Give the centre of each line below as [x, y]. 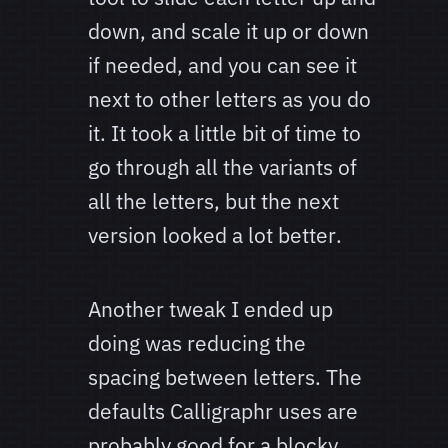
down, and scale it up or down [228, 31]
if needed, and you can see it [222, 65]
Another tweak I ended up [210, 309]
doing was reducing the [197, 343]
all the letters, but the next [213, 201]
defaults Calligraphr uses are [223, 411]
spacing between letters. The [225, 377]
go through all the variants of [222, 167]
